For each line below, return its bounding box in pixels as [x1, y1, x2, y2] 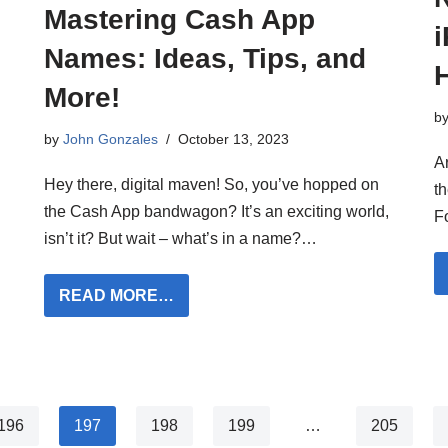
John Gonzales [63, 131, 158, 148]
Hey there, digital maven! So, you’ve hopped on [44, 176, 379, 194]
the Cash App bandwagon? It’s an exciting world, [44, 203, 389, 221]
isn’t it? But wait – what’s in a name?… [44, 230, 321, 248]
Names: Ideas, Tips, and [44, 43, 366, 75]
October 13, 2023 [178, 131, 289, 148]
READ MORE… [59, 287, 174, 305]
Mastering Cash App [44, 4, 315, 36]
